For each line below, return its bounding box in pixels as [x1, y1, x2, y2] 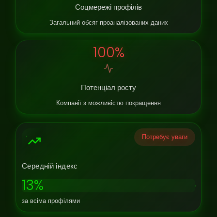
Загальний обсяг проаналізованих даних [49, 18, 168, 27]
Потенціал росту [81, 82, 136, 93]
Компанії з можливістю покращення [56, 99, 161, 107]
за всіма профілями [22, 197, 80, 205]
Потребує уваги [142, 133, 187, 141]
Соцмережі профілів [75, 2, 142, 12]
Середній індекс [22, 161, 78, 171]
